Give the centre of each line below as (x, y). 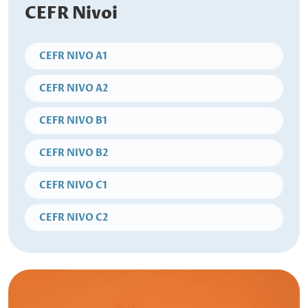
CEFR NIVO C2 (74, 218)
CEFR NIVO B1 (73, 121)
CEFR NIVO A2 (74, 89)
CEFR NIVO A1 (73, 56)
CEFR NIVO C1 (73, 186)
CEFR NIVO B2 (74, 153)
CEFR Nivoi (71, 14)
